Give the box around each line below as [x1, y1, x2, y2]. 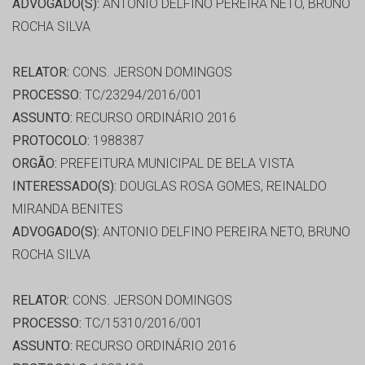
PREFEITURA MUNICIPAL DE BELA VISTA [57, 156, 294, 172]
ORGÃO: [12, 156, 57, 172]
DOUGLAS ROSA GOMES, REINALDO [117, 178, 327, 195]
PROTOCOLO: [12, 133, 90, 149]
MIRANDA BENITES [12, 201, 123, 218]
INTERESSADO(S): [12, 178, 117, 195]
